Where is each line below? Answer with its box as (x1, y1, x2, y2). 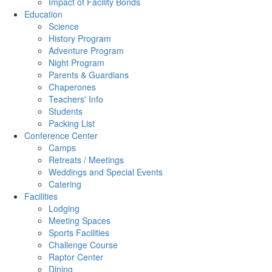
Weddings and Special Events (49, 166, 163, 178)
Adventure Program (49, 44, 124, 56)
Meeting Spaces (49, 214, 110, 226)
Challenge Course (49, 239, 118, 251)
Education (24, 8, 63, 20)
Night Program (49, 56, 104, 69)
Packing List (49, 117, 95, 129)
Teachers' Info (49, 93, 103, 105)
